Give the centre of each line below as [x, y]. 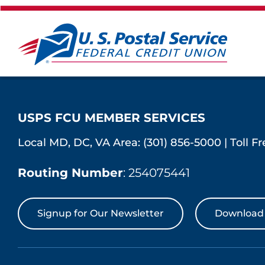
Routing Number [70, 173]
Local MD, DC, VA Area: [80, 143]
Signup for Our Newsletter [101, 214]
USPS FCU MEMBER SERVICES [112, 118]
